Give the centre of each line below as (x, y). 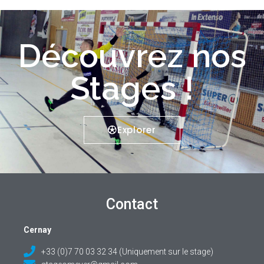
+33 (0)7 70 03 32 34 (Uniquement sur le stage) (127, 251)
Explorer (137, 130)
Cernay (37, 230)
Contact (132, 204)
